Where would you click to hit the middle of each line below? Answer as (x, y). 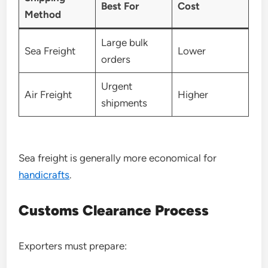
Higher (193, 94)
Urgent (116, 86)
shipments (124, 103)
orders (115, 59)
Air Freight (48, 94)
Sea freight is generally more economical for (118, 158)
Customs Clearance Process (114, 210)
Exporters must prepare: (73, 246)
